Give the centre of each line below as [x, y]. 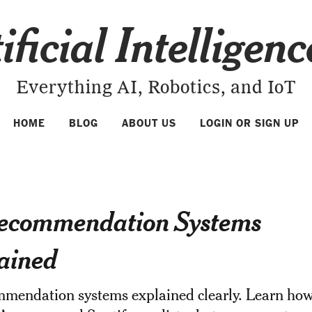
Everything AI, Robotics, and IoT [156, 88]
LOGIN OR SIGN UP [249, 123]
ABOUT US [149, 123]
